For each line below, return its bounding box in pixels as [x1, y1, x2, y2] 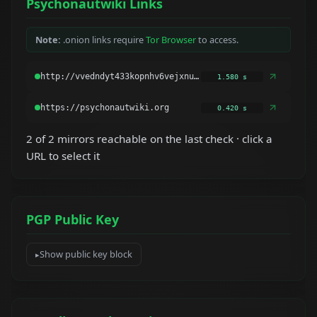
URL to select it [26, 148, 100, 163]
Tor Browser [146, 33, 196, 47]
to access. [196, 33, 238, 47]
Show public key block [40, 248, 132, 261]
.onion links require [61, 33, 146, 47]
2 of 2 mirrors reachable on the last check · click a [26, 131, 272, 146]
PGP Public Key [26, 210, 119, 228]
